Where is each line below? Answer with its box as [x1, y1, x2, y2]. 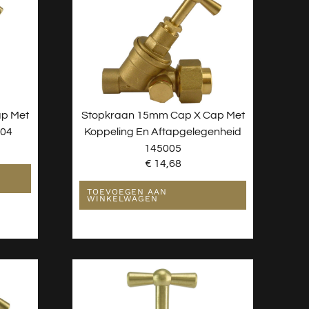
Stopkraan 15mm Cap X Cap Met [81, 109, 245, 121]
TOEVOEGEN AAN [87, 187, 167, 197]
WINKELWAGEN [87, 194, 159, 204]
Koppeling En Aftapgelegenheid [84, 126, 242, 137]
